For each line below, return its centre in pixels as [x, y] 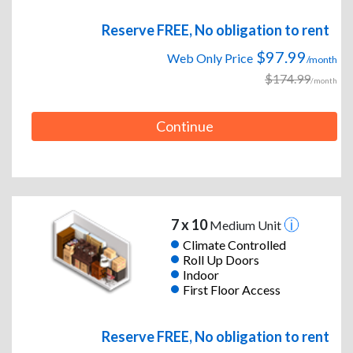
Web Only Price [210, 58]
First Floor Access [231, 289]
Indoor [201, 274]
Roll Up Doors [221, 259]
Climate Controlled [234, 244]
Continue [184, 126]
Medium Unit [245, 225]
